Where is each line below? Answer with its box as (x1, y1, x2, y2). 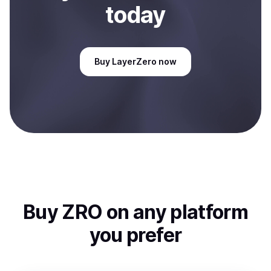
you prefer (89, 223, 182, 247)
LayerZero (112, 56, 157, 67)
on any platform (102, 200, 249, 224)
